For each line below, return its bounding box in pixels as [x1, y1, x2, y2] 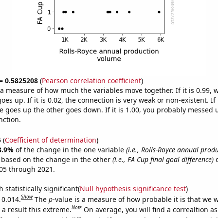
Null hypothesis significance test [79, 183, 186, 193]
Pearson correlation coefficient [41, 76, 141, 85]
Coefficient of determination [4, 135, 96, 145]
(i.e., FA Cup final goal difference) [112, 154, 214, 164]
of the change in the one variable [15, 145, 126, 154]
